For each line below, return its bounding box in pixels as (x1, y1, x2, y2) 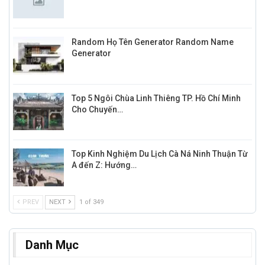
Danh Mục (25, 237, 79, 252)
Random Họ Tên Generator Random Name (72, 37, 234, 47)
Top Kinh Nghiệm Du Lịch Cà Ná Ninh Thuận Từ (72, 149, 248, 159)
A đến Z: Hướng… (72, 160, 137, 170)
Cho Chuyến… (72, 104, 123, 114)
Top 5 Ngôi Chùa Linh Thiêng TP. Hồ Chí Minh (72, 93, 241, 103)
